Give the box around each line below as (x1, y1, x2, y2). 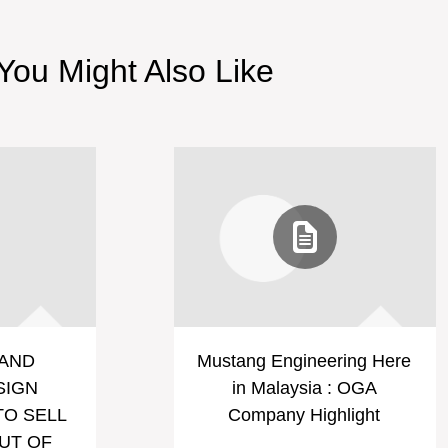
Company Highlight (228, 404, 381, 426)
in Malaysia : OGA (231, 377, 377, 399)
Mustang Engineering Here (197, 350, 412, 372)
